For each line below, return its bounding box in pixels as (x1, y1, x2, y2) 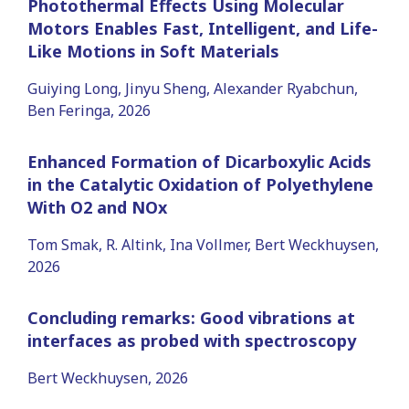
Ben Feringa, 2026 (27, 100, 151, 121)
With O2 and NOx (27, 195, 167, 218)
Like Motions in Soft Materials (27, 39, 279, 62)
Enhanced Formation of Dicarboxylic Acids (27, 150, 372, 173)
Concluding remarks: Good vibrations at (27, 306, 355, 329)
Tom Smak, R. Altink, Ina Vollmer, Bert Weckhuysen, (27, 234, 379, 255)
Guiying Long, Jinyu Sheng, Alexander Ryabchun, (27, 78, 358, 99)
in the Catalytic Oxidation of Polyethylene (27, 173, 373, 195)
